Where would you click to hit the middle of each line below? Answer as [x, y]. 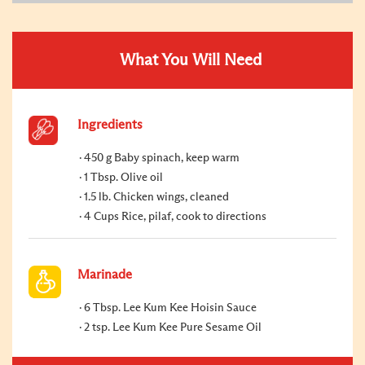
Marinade [105, 274]
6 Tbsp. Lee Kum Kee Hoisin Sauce [170, 308]
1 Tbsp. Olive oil [123, 177]
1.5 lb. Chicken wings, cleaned [156, 197]
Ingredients [110, 124]
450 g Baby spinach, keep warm [162, 158]
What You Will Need [191, 60]
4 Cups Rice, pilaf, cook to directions [175, 216]
